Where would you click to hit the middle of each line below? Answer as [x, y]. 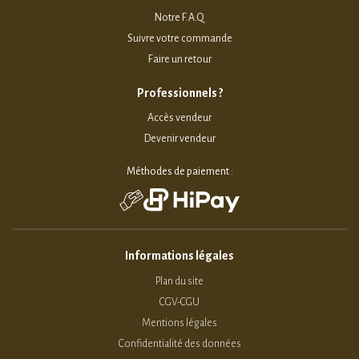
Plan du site [179, 281]
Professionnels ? [179, 93]
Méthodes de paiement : [179, 171]
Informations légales [179, 255]
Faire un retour [179, 59]
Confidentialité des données [179, 343]
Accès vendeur [179, 117]
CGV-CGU [179, 302]
